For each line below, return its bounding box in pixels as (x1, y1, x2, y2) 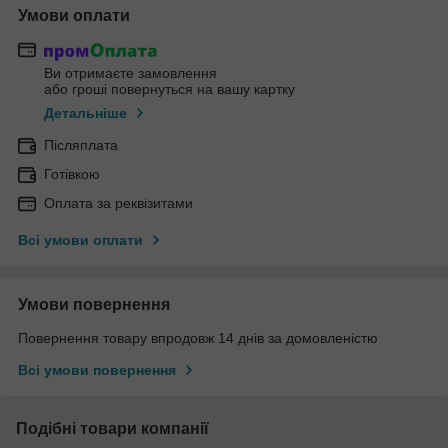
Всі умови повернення (18, 362, 176, 379)
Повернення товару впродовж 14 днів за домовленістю (18, 330, 378, 347)
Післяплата (44, 137, 118, 154)
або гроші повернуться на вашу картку (44, 81, 295, 98)
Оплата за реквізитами (44, 195, 193, 212)
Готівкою (44, 166, 100, 183)
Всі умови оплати (18, 232, 143, 249)
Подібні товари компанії (16, 420, 209, 438)
